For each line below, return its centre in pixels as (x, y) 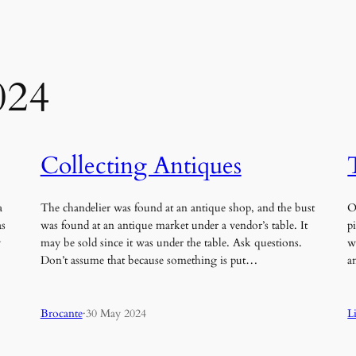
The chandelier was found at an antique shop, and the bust (177, 208)
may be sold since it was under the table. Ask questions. (171, 243)
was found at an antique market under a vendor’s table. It (174, 226)
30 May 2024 (116, 313)
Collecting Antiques (141, 166)
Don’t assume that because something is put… (149, 261)
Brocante (61, 313)
